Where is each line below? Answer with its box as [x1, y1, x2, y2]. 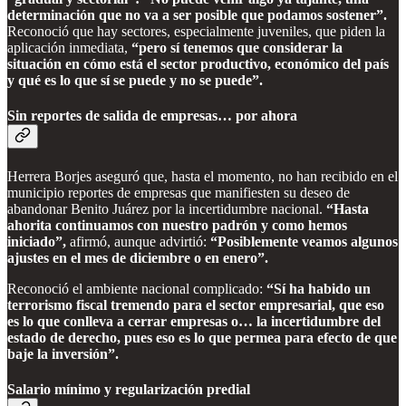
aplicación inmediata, [7, 40, 131, 56]
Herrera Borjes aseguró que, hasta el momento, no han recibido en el [7, 168, 398, 184]
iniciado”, [7, 233, 66, 249]
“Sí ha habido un [266, 280, 371, 296]
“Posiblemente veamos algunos [210, 233, 398, 249]
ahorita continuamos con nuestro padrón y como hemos [7, 217, 347, 233]
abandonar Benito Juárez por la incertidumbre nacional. [7, 200, 326, 217]
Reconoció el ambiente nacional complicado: [7, 280, 266, 296]
